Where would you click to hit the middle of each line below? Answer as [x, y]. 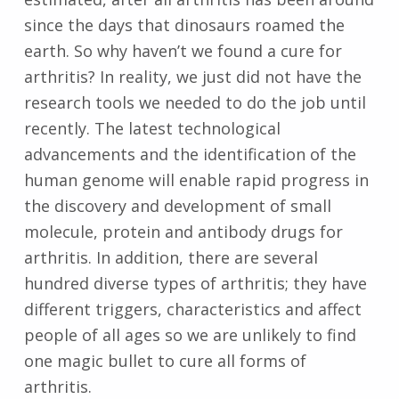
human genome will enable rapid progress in [196, 179]
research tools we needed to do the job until [195, 102]
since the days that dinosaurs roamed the [184, 24]
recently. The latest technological [152, 128]
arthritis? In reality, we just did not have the [192, 76]
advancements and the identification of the [190, 154]
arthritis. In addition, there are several [171, 257]
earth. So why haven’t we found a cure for [183, 50]
